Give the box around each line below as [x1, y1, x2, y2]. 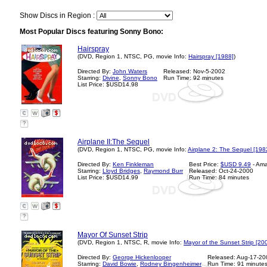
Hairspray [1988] [188, 53, 234, 60]
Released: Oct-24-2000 [189, 167, 253, 174]
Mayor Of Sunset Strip [77, 231, 148, 239]
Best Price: [189, 161, 221, 167]
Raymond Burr [144, 167, 183, 174]
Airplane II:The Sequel [77, 138, 150, 146]
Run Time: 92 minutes [163, 74, 223, 81]
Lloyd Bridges [103, 167, 140, 174]
